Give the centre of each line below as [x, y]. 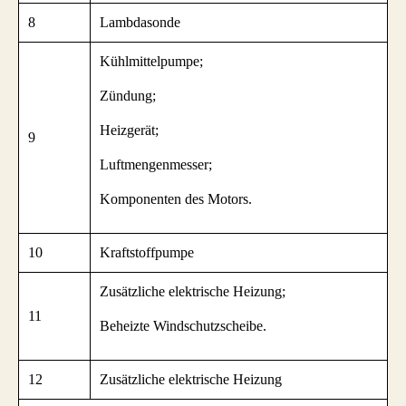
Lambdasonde [140, 23]
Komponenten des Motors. [176, 199]
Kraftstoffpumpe [147, 253]
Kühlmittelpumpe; [151, 62]
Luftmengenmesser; [156, 165]
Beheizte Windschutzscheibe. [183, 326]
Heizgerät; [129, 130]
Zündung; [128, 96]
